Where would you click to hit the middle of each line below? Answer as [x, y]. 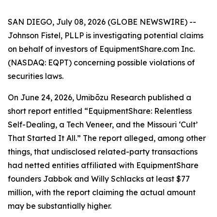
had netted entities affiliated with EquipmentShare [103, 165]
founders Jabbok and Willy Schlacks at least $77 [99, 179]
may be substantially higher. [60, 206]
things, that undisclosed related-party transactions [103, 152]
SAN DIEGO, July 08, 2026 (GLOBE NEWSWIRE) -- [102, 22]
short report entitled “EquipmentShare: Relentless [100, 111]
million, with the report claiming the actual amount [102, 192]
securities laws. [36, 76]
